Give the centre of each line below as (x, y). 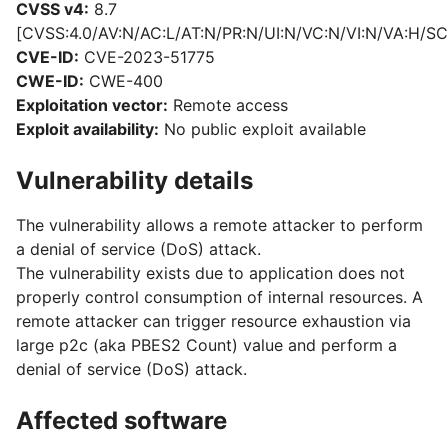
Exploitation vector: (92, 105)
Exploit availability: (87, 129)
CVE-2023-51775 (147, 57)
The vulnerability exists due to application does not (210, 273)
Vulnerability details (134, 180)
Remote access (228, 105)
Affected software (121, 420)
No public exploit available (262, 129)
